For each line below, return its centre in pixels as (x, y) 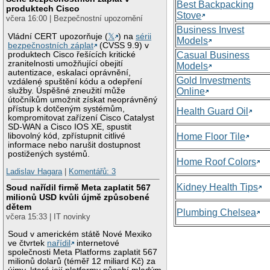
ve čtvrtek (28, 243)
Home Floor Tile (211, 136)
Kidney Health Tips (218, 187)
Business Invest (211, 30)
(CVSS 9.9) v (123, 45)
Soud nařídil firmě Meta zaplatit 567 (79, 187)
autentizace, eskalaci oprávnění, (70, 72)
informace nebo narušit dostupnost (74, 145)
